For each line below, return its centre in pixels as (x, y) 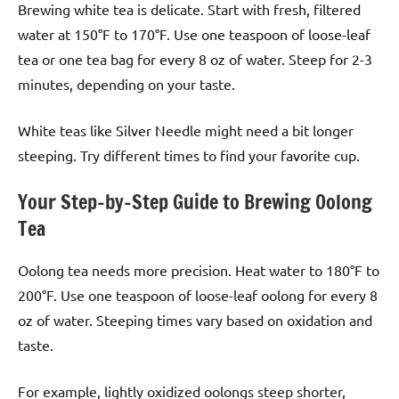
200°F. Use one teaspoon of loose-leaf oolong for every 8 (198, 294)
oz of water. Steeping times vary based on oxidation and (195, 319)
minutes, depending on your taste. (126, 84)
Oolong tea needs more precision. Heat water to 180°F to (199, 269)
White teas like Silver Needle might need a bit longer (186, 130)
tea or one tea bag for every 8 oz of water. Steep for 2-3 (195, 59)
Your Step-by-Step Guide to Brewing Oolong (195, 202)
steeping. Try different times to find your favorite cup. (189, 155)
